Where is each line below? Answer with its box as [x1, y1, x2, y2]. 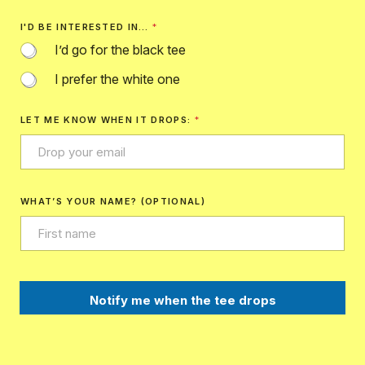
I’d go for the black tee [55, 41, 186, 58]
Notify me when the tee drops [89, 292, 276, 309]
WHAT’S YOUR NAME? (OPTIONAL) [20, 196, 205, 208]
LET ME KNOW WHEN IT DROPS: [20, 114, 195, 126]
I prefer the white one [55, 71, 180, 88]
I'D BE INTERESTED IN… [20, 20, 153, 33]
